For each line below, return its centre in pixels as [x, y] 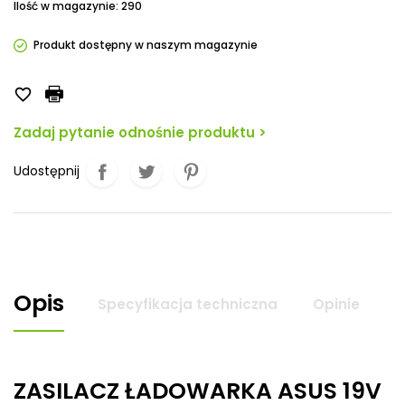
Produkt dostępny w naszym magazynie [146, 45]
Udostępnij [47, 171]
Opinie [336, 304]
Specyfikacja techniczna [188, 304]
